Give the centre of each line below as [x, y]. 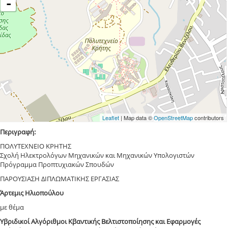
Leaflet [110, 118]
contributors [208, 118]
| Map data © [136, 118]
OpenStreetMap [173, 118]
